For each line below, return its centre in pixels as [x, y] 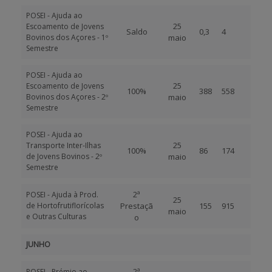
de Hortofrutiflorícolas [65, 206]
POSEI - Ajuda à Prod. [62, 195]
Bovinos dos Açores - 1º [67, 37]
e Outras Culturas [56, 216]
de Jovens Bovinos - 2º [64, 156]
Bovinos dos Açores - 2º [67, 97]
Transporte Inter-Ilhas [63, 145]
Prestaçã [137, 206]
